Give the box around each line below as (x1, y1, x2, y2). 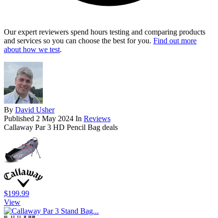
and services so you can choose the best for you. (4, 36, 153, 45)
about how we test (4, 45, 60, 54)
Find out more (153, 36, 197, 45)
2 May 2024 (36, 114, 73, 123)
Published (4, 114, 36, 123)
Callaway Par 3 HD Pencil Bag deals (4, 123, 118, 132)
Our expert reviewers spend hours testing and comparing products (4, 28, 205, 36)
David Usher (15, 106, 54, 114)
